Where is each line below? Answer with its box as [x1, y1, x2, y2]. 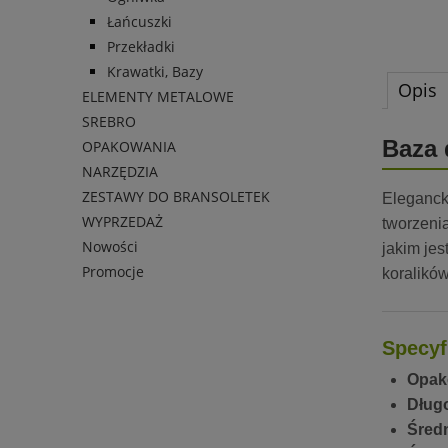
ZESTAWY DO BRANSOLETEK [82, 186, 270, 206]
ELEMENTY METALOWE [82, 86, 234, 106]
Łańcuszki [107, 11, 172, 31]
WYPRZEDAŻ [82, 211, 163, 231]
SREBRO [82, 111, 136, 131]
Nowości [82, 236, 138, 256]
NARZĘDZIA [82, 161, 158, 181]
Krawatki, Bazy [107, 61, 203, 81]
